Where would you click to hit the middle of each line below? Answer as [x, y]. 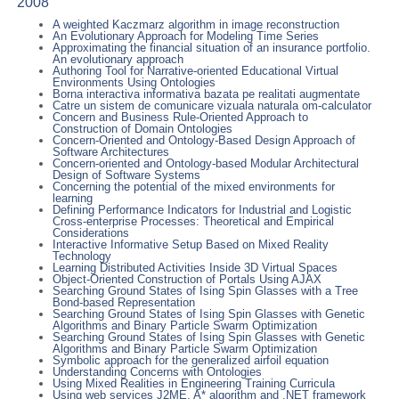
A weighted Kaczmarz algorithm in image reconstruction [195, 24]
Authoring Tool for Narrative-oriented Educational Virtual [195, 70]
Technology [81, 256]
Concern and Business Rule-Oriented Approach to [180, 117]
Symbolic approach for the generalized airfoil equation [190, 360]
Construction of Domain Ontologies [142, 128]
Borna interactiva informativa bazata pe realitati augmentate [206, 94]
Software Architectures [110, 151]
